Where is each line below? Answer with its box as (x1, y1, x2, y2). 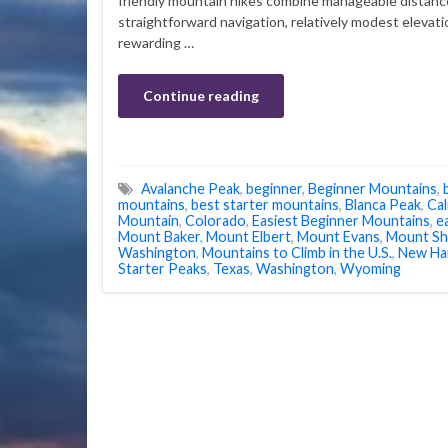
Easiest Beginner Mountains (252, 212, 430, 230)
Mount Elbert (206, 228, 291, 246)
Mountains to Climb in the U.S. (202, 244, 392, 262)
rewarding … (118, 34, 194, 51)
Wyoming (340, 260, 401, 278)
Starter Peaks (118, 260, 207, 278)
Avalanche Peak (141, 180, 240, 198)
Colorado (185, 212, 246, 230)
